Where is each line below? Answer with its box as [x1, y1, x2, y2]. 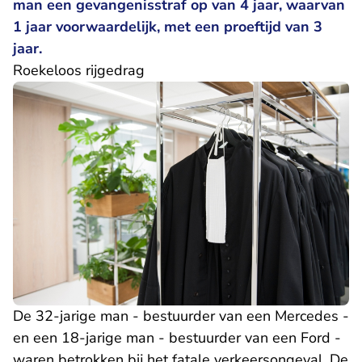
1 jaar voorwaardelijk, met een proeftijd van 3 [13, 17, 322, 36]
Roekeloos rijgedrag [13, 61, 145, 80]
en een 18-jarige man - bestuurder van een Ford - [13, 328, 341, 348]
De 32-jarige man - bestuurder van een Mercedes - [13, 306, 349, 326]
